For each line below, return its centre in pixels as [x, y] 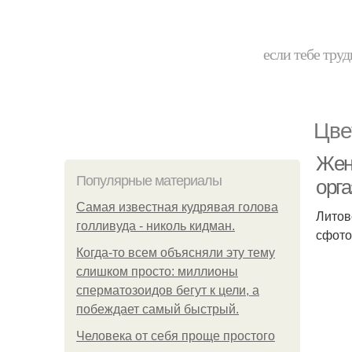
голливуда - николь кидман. [156, 226]
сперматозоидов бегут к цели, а [168, 290]
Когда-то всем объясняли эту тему [176, 253]
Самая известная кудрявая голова [177, 207]
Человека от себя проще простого [176, 336]
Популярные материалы [149, 181]
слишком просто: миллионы [157, 271]
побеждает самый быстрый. [158, 309]
